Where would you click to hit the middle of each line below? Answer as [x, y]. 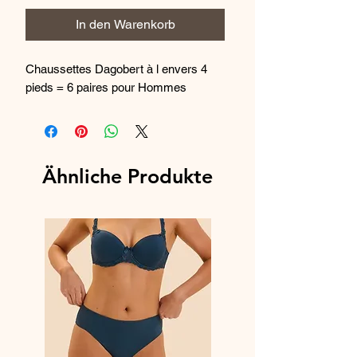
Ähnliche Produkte [127, 176]
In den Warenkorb [125, 24]
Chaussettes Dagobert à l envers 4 [116, 69]
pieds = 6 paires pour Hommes [108, 87]
